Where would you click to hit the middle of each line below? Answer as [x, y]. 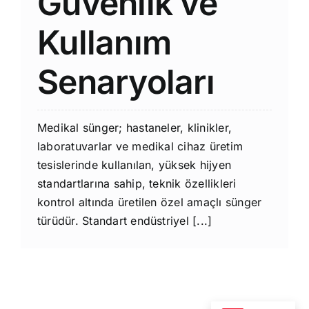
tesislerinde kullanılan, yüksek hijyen [134, 165]
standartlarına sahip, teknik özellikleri [137, 183]
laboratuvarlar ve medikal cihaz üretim [140, 146]
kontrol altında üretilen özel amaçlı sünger [149, 202]
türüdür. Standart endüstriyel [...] [124, 220]
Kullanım [104, 42]
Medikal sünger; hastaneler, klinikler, [134, 127]
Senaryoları [126, 81]
